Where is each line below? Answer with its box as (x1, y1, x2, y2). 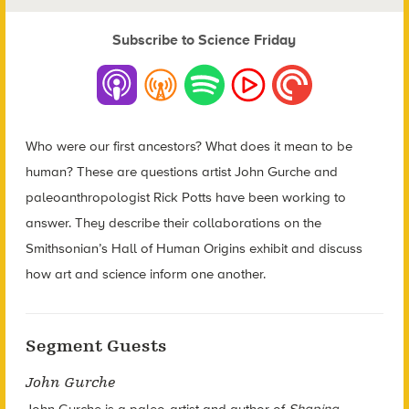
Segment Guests (25, 335, 167, 356)
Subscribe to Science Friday (112, 31, 297, 49)
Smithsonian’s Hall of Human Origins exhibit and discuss (25, 240, 362, 257)
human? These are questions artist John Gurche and (25, 163, 338, 181)
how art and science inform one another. (25, 266, 266, 283)
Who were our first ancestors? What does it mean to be (25, 138, 352, 155)
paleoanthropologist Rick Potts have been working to (25, 189, 346, 206)
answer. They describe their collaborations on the (25, 215, 321, 232)
